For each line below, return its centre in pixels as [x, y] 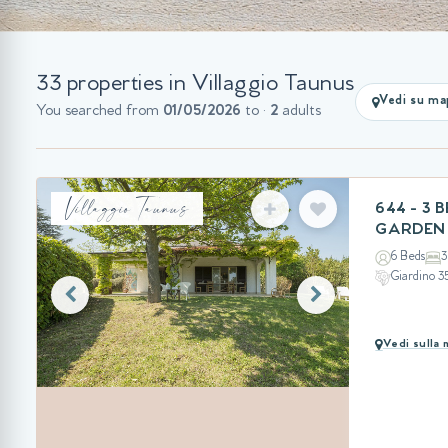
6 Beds [408, 257]
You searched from [99, 112]
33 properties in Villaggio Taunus [195, 86]
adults [299, 112]
